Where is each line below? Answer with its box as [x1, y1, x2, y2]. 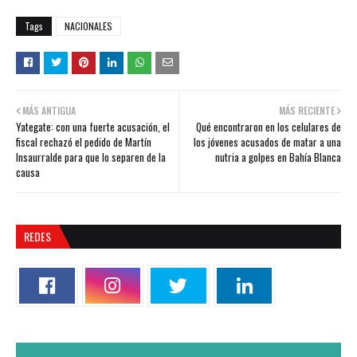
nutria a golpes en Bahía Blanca [215, 149, 341, 166]
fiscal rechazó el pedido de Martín [16, 134, 151, 151]
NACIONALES [65, 19, 112, 33]
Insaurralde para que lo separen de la [16, 149, 166, 166]
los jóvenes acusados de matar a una [194, 134, 341, 151]
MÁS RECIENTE [279, 104, 335, 118]
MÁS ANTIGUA [22, 104, 76, 118]
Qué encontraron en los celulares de [196, 119, 341, 135]
